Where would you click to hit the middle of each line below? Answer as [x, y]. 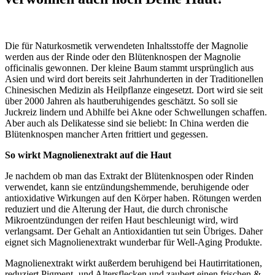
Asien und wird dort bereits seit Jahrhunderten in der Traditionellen [134, 79]
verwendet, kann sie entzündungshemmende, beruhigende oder [127, 187]
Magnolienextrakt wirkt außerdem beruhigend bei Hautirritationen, [134, 263]
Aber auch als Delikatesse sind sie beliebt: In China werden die [127, 123]
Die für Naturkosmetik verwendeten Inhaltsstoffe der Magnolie [126, 45]
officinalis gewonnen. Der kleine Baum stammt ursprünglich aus [129, 68]
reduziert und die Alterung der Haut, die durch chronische [116, 209]
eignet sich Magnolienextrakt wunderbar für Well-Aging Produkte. [134, 242]
